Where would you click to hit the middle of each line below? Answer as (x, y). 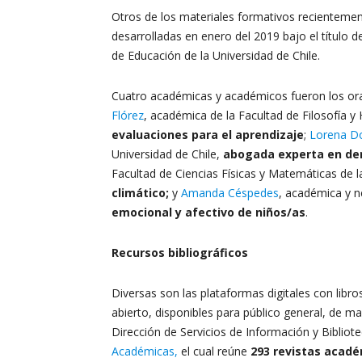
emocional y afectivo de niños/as (208, 212)
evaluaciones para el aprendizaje (208, 135)
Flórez (128, 115)
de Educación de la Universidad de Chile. (216, 55)
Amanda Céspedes (230, 193)
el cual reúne (213, 351)
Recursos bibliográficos (180, 253)
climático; (142, 193)
